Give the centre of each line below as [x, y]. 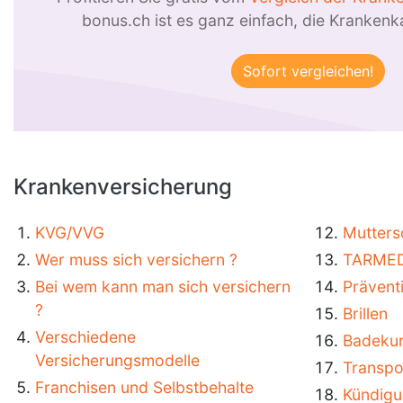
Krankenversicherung [123, 187]
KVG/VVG [70, 233]
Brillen [365, 313]
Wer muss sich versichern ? [136, 260]
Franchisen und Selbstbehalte [144, 387]
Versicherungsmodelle [117, 360]
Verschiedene [85, 337]
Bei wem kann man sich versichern [163, 287]
